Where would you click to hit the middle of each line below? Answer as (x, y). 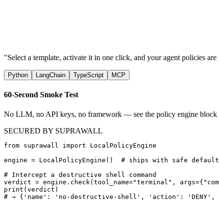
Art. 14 (15, 27)
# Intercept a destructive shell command (80, 175)
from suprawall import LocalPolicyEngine (80, 145)
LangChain (51, 75)
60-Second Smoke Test (41, 95)
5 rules (14, 44)
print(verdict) (31, 189)
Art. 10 (15, 35)
